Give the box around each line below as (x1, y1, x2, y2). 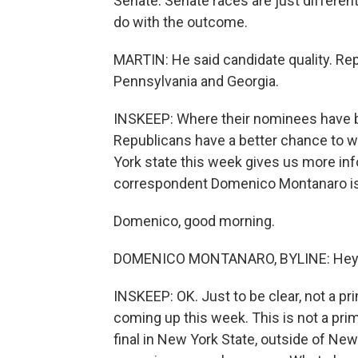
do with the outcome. (113, 14, 248, 31)
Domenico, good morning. (113, 213, 275, 230)
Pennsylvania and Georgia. (113, 73, 279, 90)
